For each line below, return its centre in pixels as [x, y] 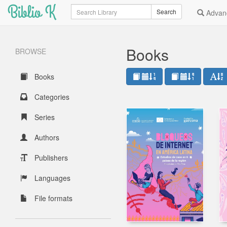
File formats [52, 198]
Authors [46, 137]
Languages [51, 178]
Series [44, 117]
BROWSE [31, 51]
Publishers [50, 158]
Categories [51, 97]
